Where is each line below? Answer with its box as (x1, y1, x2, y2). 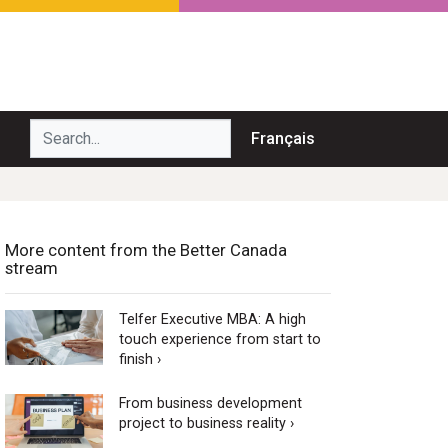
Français (251, 128, 315, 148)
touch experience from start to (118, 330, 321, 348)
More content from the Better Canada (5, 239, 287, 260)
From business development (118, 394, 302, 412)
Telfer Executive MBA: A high (118, 310, 306, 328)
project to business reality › (118, 414, 294, 432)
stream (5, 257, 58, 278)
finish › (118, 350, 161, 368)
